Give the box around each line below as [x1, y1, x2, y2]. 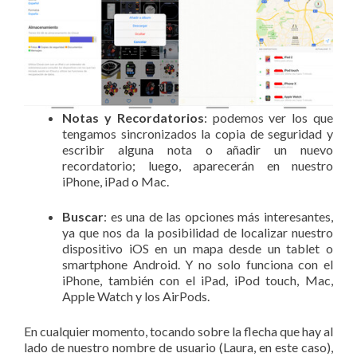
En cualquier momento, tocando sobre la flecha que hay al [24, 323, 333, 339]
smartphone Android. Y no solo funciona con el [62, 256, 333, 272]
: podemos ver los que [203, 109, 334, 125]
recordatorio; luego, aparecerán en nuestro [62, 157, 333, 173]
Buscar [62, 208, 104, 224]
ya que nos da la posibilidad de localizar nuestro [62, 224, 333, 240]
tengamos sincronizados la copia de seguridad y [62, 125, 333, 141]
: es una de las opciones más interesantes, [104, 208, 333, 224]
